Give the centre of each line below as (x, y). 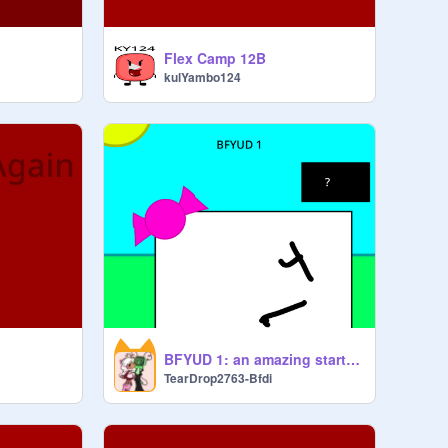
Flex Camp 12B (214, 58)
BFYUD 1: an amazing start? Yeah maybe (352, 358)
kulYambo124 (202, 77)
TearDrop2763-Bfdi (217, 377)
